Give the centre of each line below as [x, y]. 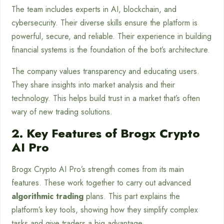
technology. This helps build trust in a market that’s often [106, 98]
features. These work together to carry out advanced [101, 183]
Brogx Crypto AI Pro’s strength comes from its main [98, 169]
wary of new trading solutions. [62, 112]
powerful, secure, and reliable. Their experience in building [111, 36]
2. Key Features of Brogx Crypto [106, 133]
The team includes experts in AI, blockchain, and [94, 9]
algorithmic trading [47, 196]
